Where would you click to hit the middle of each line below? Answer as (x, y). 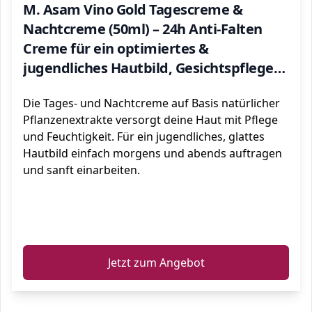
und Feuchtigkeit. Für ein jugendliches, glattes (144, 136)
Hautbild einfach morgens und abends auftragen (153, 153)
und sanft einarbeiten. (81, 170)
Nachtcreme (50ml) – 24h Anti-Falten (143, 29)
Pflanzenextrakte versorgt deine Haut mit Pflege (150, 120)
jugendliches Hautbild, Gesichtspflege (148, 68)
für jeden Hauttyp (82, 87)
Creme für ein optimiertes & (116, 48)
